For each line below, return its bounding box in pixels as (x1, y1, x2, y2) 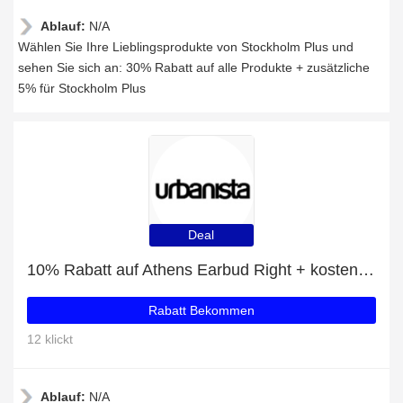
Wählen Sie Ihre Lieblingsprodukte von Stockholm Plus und (18, 40, 354, 54)
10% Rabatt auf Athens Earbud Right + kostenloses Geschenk (358, 261, 374, 279)
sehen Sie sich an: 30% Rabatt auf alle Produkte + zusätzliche (18, 60, 370, 75)
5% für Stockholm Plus (18, 81, 146, 95)
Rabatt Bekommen (148, 303, 255, 318)
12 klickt (27, 332, 73, 346)
